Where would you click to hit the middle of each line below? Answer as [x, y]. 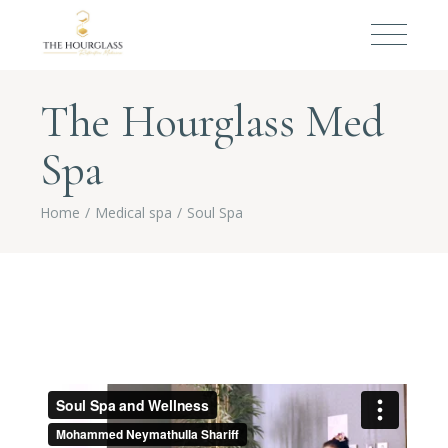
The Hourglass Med [212, 121]
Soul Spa [215, 212]
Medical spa [134, 212]
